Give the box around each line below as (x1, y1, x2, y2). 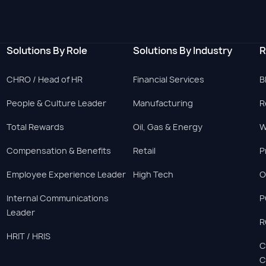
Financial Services (132, 74, 204, 85)
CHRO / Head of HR (6, 74, 83, 85)
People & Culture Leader (6, 97, 106, 109)
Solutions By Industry (132, 44, 232, 57)
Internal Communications (6, 192, 109, 204)
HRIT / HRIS (6, 230, 50, 242)
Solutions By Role (6, 44, 87, 57)
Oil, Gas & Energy (132, 121, 202, 132)
